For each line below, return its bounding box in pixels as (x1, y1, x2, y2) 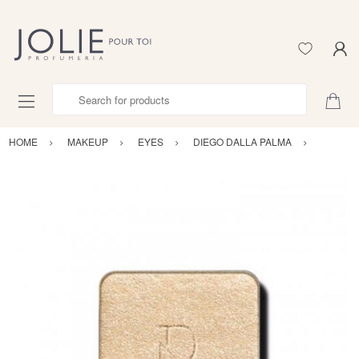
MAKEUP (67, 134, 108, 148)
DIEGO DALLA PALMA (193, 134, 292, 148)
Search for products (52, 84, 143, 100)
